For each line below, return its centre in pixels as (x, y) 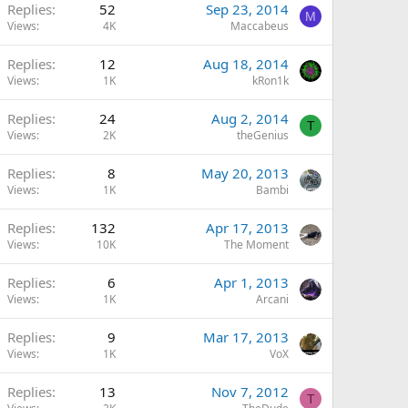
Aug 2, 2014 (250, 118)
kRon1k (270, 81)
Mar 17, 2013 (246, 337)
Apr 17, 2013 (247, 228)
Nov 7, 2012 (250, 392)
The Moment (256, 245)
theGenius (263, 135)
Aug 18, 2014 (246, 64)
